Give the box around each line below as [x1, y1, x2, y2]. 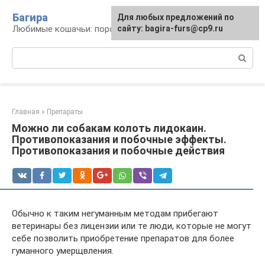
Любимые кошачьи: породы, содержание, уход [12, 24, 204, 34]
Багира [12, 11, 48, 24]
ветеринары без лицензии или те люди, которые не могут [12, 221, 251, 231]
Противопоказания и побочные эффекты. [12, 133, 227, 146]
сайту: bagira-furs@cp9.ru [117, 24, 223, 33]
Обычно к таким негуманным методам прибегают [12, 208, 218, 219]
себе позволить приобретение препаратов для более [12, 233, 234, 244]
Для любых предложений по [117, 12, 234, 22]
